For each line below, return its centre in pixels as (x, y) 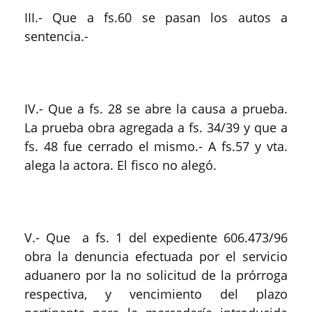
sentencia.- (56, 36)
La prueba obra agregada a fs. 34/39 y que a (156, 127)
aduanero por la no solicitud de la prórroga (156, 275)
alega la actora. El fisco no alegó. (120, 165)
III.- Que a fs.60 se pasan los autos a (156, 17)
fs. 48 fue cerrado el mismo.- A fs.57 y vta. (156, 146)
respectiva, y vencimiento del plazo (156, 294)
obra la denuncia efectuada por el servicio (156, 256)
